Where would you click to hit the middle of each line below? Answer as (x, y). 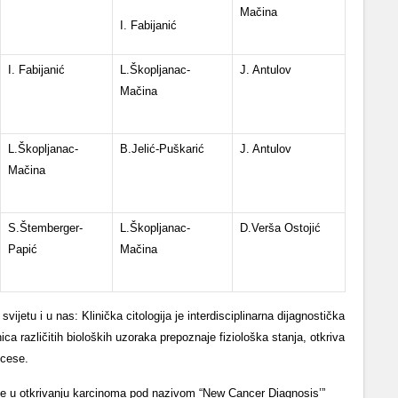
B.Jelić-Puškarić (162, 149)
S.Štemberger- (45, 228)
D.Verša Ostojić (280, 228)
